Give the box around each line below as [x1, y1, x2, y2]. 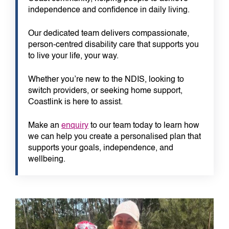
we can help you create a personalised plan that [28, 133, 201, 142]
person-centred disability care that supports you [28, 41, 199, 50]
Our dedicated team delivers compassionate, [28, 30, 189, 38]
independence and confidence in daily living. [28, 6, 190, 15]
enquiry [61, 122, 88, 130]
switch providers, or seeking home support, [28, 87, 182, 96]
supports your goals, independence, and [28, 144, 173, 153]
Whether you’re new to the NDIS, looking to [28, 76, 184, 84]
